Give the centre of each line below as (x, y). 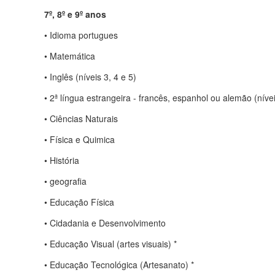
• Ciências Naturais (81, 118)
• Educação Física (79, 202)
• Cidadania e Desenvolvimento (105, 223)
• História (62, 160)
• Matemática (70, 56)
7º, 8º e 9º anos (75, 14)
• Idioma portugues (81, 35)
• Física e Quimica (79, 139)
